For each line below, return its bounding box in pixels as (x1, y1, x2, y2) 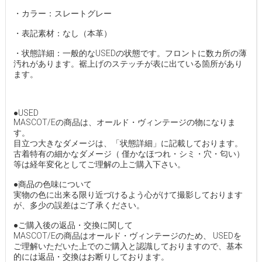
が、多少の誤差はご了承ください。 (13, 201, 144, 211)
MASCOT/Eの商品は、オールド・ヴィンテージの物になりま (13, 118, 236, 127)
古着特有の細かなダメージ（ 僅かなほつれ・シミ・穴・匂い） (13, 149, 244, 159)
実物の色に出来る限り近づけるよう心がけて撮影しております (13, 190, 243, 200)
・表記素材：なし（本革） (13, 29, 112, 39)
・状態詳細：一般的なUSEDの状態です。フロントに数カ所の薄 (13, 49, 247, 58)
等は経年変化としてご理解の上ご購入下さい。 (13, 160, 185, 170)
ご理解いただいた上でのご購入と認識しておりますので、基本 (13, 242, 243, 251)
